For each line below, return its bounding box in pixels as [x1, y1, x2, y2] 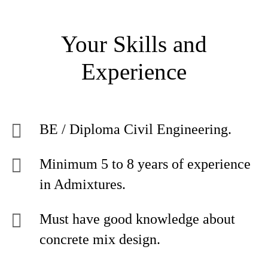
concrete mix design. [39, 232, 160, 247]
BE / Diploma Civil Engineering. [39, 121, 232, 137]
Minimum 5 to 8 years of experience [39, 156, 251, 172]
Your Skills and [61, 31, 207, 57]
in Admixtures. [39, 176, 126, 192]
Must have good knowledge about [39, 211, 235, 227]
